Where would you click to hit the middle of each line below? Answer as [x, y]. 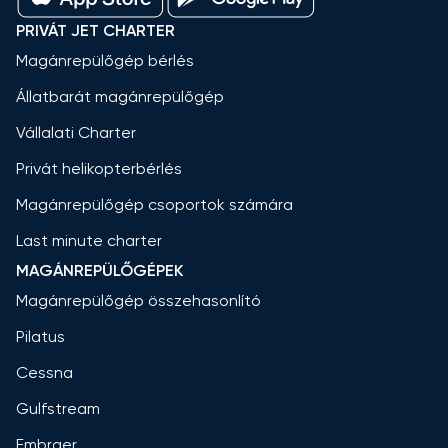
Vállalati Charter [76, 133]
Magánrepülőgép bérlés [105, 61]
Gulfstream [58, 409]
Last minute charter [89, 241]
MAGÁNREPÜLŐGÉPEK [99, 271]
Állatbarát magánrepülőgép [120, 97]
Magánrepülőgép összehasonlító [138, 301]
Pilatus [40, 337]
